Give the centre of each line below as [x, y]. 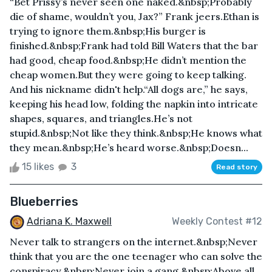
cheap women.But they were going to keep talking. [128, 74]
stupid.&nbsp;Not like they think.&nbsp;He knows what [136, 133]
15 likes [38, 166]
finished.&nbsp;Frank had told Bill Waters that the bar [134, 45]
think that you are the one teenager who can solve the [136, 256]
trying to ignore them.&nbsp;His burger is [108, 31]
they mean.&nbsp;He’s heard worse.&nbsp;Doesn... [129, 147]
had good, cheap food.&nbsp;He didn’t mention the [128, 60]
